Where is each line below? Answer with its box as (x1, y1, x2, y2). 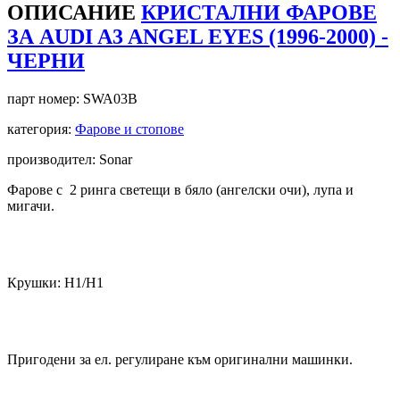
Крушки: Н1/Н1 (7, 274, 104, 290)
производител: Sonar (7, 151, 132, 167)
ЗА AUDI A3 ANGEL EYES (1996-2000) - (7, 24, 388, 48)
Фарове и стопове (75, 121, 184, 137)
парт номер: (7, 90, 83, 106)
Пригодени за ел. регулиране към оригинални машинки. (7, 351, 353, 367)
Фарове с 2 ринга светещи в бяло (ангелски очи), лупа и (7, 181, 354, 197)
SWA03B (83, 90, 137, 106)
